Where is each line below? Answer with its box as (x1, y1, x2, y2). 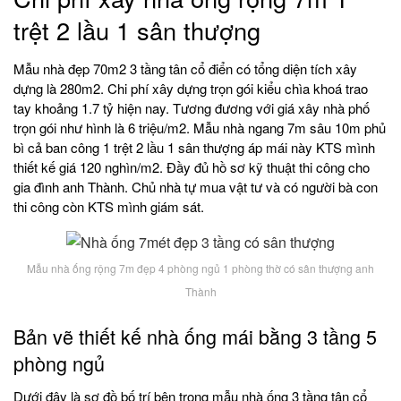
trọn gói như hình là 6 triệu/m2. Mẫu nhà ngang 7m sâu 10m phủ (13, 117, 386, 137)
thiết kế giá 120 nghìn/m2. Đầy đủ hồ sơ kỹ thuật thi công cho (13, 157, 370, 176)
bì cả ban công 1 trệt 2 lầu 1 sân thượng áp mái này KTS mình (13, 137, 375, 157)
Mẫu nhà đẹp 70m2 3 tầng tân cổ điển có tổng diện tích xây (13, 58, 357, 78)
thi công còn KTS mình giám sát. (13, 196, 204, 216)
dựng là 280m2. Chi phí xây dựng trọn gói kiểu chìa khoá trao (13, 78, 368, 98)
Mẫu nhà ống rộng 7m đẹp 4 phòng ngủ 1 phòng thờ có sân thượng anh (27, 260, 374, 277)
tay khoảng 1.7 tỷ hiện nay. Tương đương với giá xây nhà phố (13, 98, 370, 117)
